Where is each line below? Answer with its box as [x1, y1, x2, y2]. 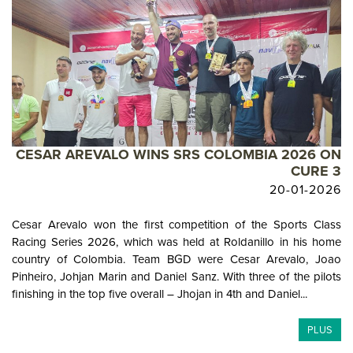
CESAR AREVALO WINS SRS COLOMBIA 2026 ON [16, 145, 341, 163]
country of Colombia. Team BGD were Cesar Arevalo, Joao [12, 251, 341, 266]
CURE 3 [291, 162, 341, 180]
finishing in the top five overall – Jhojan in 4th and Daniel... [12, 286, 307, 301]
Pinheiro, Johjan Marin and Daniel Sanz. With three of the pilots [12, 269, 341, 284]
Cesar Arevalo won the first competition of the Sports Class [12, 217, 341, 232]
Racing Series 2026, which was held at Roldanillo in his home [12, 234, 341, 249]
